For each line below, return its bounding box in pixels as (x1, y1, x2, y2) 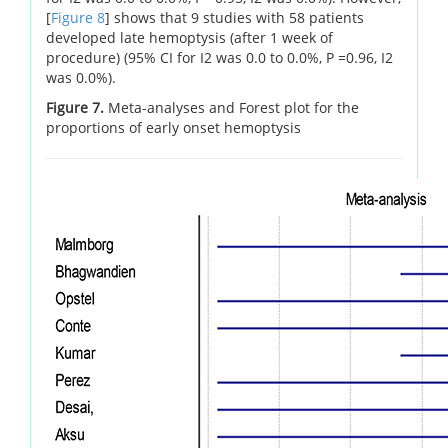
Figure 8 (51, 7, 105, 27)
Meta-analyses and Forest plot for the (108, 97, 359, 117)
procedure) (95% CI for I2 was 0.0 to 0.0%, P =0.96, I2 (46, 47, 393, 67)
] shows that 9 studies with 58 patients (105, 7, 364, 27)
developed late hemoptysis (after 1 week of (46, 27, 333, 47)
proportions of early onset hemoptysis (46, 117, 301, 137)
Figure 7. (46, 97, 108, 117)
